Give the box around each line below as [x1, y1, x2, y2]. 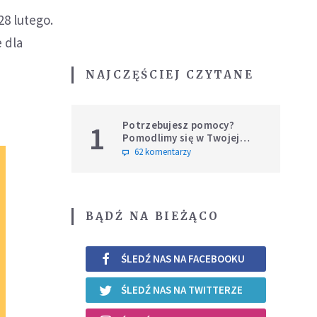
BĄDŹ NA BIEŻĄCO [86, 209, 219, 223]
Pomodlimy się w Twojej [122, 130, 240, 144]
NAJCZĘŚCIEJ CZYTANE [86, 67, 254, 81]
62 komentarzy [134, 145, 191, 158]
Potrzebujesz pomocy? [122, 117, 234, 132]
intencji [122, 143, 160, 157]
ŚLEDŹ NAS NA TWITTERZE [121, 283, 243, 297]
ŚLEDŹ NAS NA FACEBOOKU [121, 252, 245, 266]
